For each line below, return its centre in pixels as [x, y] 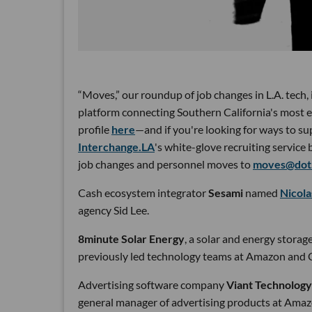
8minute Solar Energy [131, 239]
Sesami [227, 193]
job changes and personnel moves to [165, 164]
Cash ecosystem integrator [143, 193]
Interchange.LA [116, 147]
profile [95, 129]
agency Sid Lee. [114, 210]
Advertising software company [152, 284]
